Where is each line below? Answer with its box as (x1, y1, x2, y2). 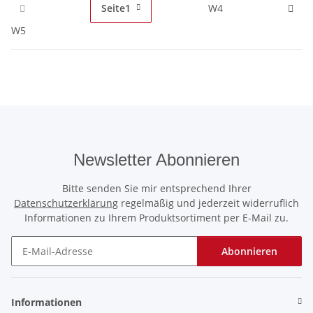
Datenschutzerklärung (14, 196, 118, 210)
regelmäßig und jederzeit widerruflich (118, 196, 299, 210)
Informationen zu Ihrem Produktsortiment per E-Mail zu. (24, 210, 289, 224)
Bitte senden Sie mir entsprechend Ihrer (61, 181, 252, 195)
